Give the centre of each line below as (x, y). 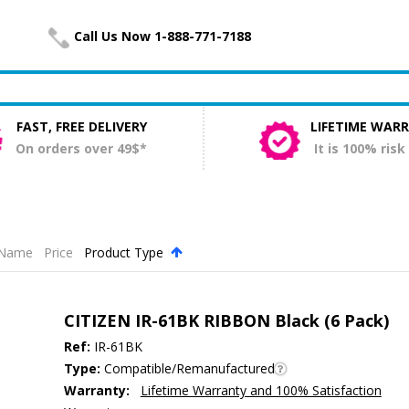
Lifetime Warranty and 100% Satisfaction (261, 391)
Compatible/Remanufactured (187, 369)
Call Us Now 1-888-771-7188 (163, 36)
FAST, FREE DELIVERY (81, 127)
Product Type (125, 253)
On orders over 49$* (82, 149)
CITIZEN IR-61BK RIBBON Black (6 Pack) (226, 321)
